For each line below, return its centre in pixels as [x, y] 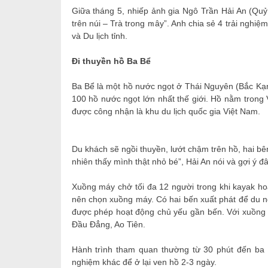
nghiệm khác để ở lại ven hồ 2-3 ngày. [144, 262]
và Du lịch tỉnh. [99, 36]
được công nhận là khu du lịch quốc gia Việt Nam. [166, 111]
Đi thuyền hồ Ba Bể [111, 61]
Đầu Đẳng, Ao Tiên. [108, 224]
